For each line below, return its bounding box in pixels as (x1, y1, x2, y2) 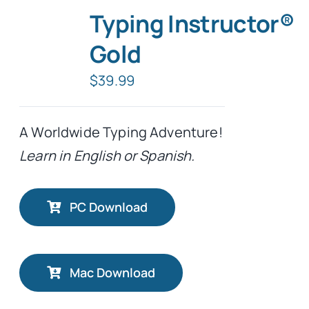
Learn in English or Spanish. (19, 146, 195, 165)
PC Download (69, 198, 148, 215)
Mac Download (69, 263, 155, 281)
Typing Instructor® (90, 7, 294, 39)
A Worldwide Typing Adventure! (19, 122, 223, 141)
